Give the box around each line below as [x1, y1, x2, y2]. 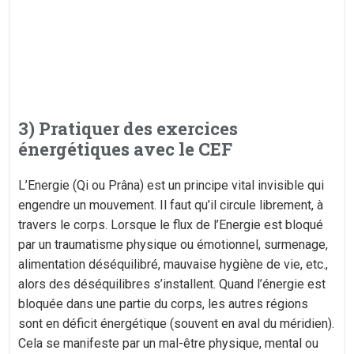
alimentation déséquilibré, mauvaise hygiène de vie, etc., [18, 257, 329, 272]
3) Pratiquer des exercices [18, 117, 239, 140]
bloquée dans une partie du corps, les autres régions [18, 296, 309, 311]
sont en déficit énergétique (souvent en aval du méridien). [18, 316, 335, 331]
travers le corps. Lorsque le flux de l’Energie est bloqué [18, 217, 324, 232]
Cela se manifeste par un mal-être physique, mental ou [18, 336, 319, 351]
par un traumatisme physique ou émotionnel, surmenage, [18, 237, 329, 252]
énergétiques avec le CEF [18, 137, 233, 160]
